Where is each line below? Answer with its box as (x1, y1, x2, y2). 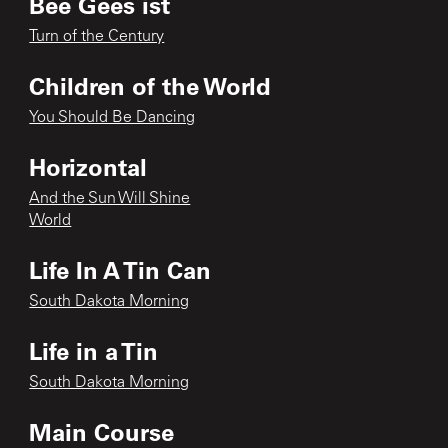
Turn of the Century (29, 28, 165, 45)
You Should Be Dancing (29, 109, 196, 126)
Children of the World (29, 69, 272, 101)
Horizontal (29, 150, 148, 182)
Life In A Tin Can (29, 253, 212, 285)
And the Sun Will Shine (29, 190, 191, 207)
